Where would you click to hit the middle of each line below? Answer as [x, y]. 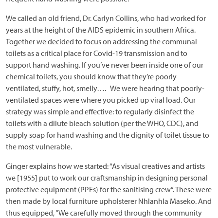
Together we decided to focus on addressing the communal [101, 42]
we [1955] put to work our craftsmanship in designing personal [107, 178]
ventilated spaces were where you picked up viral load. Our [101, 100]
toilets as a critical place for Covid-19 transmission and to [97, 53]
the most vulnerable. [39, 147]
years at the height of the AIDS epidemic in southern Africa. [101, 30]
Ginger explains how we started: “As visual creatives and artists [105, 166]
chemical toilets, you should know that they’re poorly [91, 77]
